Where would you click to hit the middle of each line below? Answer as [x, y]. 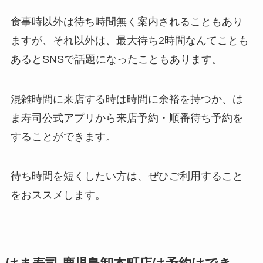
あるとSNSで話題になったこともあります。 [116, 59]
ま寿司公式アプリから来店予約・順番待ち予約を [127, 118]
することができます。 [63, 136]
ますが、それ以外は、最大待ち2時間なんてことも [129, 40]
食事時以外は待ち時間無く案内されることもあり [127, 21]
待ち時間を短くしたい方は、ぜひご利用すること [127, 176]
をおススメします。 [58, 195]
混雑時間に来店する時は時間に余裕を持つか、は [127, 99]
